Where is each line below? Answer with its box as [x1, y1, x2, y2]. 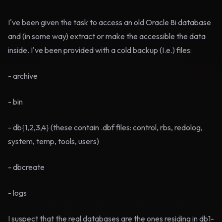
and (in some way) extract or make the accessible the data [8, 31, 206, 41]
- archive [8, 71, 38, 81]
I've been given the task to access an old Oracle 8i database [8, 17, 211, 27]
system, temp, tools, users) [8, 136, 99, 146]
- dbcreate [8, 162, 45, 172]
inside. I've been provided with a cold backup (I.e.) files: [8, 45, 192, 55]
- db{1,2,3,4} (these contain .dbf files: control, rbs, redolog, [8, 122, 203, 132]
